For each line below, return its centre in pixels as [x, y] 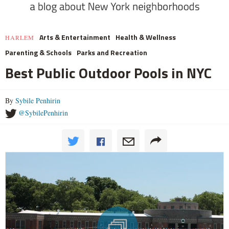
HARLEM [20, 38]
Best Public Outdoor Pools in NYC [108, 73]
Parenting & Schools [38, 53]
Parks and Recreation [112, 53]
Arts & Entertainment [75, 37]
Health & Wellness [146, 37]
